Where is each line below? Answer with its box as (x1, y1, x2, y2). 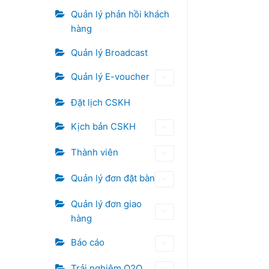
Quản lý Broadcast (71, 47, 148, 58)
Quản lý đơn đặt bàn (71, 172, 155, 184)
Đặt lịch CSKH (71, 97, 130, 108)
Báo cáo (71, 237, 104, 248)
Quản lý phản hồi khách (71, 8, 169, 20)
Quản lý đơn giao (71, 198, 142, 210)
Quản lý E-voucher (71, 71, 150, 82)
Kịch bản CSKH (71, 121, 136, 132)
